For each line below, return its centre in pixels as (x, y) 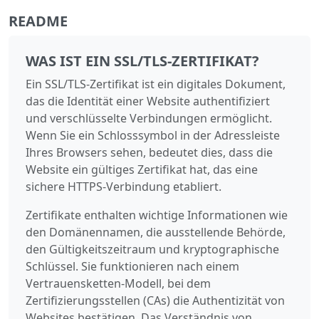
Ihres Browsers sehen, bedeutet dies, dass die (149, 152)
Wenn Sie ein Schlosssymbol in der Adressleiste (153, 135)
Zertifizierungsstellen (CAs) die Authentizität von (155, 300)
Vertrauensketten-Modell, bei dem (118, 283)
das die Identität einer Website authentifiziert (148, 101)
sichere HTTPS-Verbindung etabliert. (124, 186)
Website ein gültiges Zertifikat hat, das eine (142, 169)
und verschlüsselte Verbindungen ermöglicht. (149, 118)
